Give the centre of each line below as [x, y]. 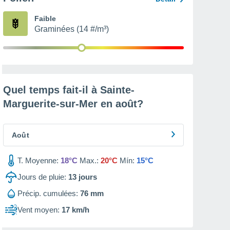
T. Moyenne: [38, 160]
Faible [45, 18]
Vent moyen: [39, 210]
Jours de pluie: [42, 177]
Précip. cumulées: [48, 193]
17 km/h [75, 210]
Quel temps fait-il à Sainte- [69, 90]
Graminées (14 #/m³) [72, 29]
